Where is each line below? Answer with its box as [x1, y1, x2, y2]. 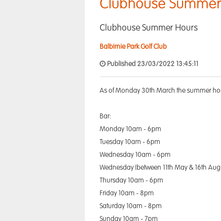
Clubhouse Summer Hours [100, 24, 198, 33]
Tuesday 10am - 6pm [100, 139, 160, 146]
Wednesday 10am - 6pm [100, 151, 171, 158]
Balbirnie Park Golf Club [100, 43, 167, 50]
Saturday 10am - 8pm [100, 203, 162, 210]
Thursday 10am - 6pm [100, 177, 163, 184]
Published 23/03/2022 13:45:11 [106, 61, 198, 68]
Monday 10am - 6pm [100, 126, 161, 133]
